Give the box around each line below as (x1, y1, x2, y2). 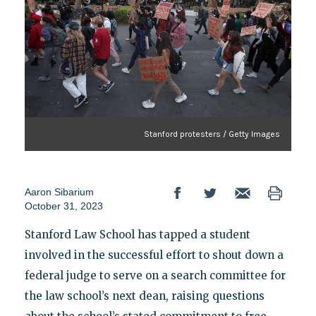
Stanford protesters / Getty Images (144, 128, 281, 139)
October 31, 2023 (24, 200, 103, 212)
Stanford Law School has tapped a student (24, 227, 250, 241)
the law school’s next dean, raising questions (24, 288, 265, 303)
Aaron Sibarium (24, 186, 94, 197)
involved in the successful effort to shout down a (24, 248, 284, 262)
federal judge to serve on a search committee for (24, 268, 286, 282)
